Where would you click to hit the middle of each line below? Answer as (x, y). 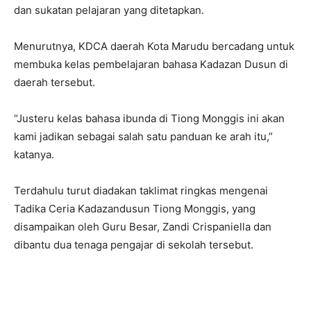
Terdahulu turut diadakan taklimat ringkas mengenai (141, 191)
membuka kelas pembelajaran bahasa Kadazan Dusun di (151, 65)
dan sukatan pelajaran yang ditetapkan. (109, 10)
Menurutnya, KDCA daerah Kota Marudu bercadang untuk (154, 47)
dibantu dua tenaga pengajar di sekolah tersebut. (134, 245)
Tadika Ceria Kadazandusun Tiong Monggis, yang (135, 209)
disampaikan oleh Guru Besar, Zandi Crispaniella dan (143, 227)
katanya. (34, 155)
